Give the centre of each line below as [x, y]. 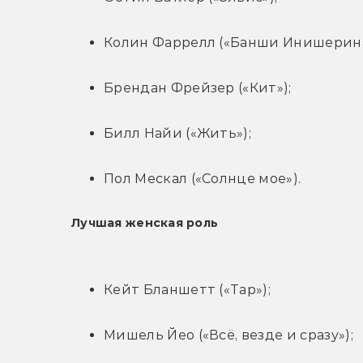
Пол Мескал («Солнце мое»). [203, 179]
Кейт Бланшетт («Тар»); [188, 290]
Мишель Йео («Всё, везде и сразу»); [228, 335]
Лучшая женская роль [145, 223]
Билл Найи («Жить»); [178, 134]
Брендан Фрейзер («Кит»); [198, 88]
